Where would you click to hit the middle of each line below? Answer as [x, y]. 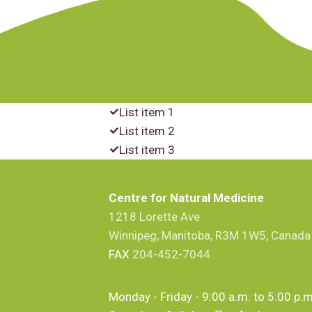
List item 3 [147, 149]
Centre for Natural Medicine [186, 198]
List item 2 [147, 131]
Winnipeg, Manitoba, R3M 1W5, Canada [210, 236]
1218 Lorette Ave [154, 217]
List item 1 [147, 112]
